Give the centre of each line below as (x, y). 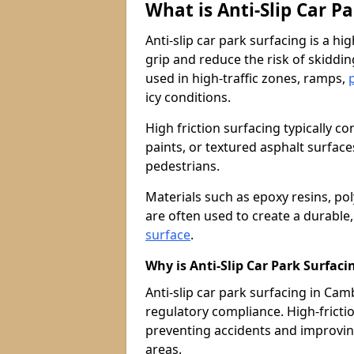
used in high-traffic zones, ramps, (247, 78)
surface (168, 235)
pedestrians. (183, 166)
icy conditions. (188, 97)
